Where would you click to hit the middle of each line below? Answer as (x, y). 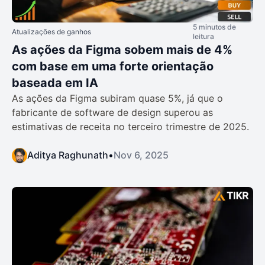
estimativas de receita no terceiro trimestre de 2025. (130, 126)
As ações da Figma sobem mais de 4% (122, 49)
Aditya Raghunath (68, 155)
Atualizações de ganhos (51, 31)
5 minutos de (214, 27)
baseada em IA (55, 83)
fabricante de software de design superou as (112, 112)
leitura (203, 36)
